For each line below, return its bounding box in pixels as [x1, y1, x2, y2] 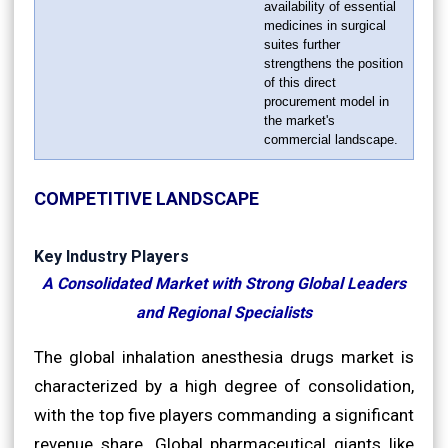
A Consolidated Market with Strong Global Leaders [42, 273, 406, 293]
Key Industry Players [34, 246, 189, 266]
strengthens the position [264, 55, 403, 71]
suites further [264, 36, 340, 52]
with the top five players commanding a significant [34, 404, 414, 425]
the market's [264, 112, 335, 128]
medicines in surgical [264, 17, 386, 33]
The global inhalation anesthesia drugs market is [34, 346, 414, 367]
